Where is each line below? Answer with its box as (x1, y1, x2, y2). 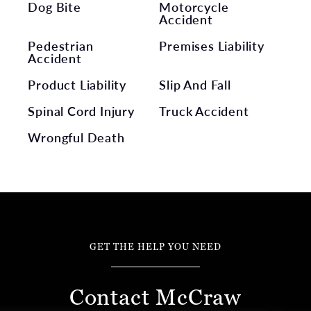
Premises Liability (159, 36, 264, 54)
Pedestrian (28, 36, 94, 54)
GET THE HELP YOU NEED (90, 240, 221, 253)
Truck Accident (159, 101, 249, 119)
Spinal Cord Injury (28, 101, 135, 119)
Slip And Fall (159, 75, 231, 93)
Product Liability (28, 75, 127, 93)
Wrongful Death (28, 128, 125, 146)
